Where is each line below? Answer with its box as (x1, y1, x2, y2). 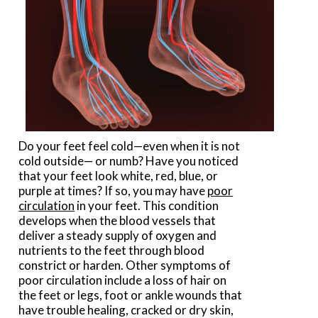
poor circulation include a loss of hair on (18, 273, 227, 288)
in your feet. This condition (75, 198, 219, 214)
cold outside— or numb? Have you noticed (18, 153, 239, 169)
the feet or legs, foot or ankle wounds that (18, 287, 243, 303)
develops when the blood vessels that (18, 213, 216, 229)
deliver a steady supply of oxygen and (18, 228, 217, 243)
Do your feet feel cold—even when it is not (18, 138, 241, 154)
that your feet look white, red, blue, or (18, 168, 219, 184)
